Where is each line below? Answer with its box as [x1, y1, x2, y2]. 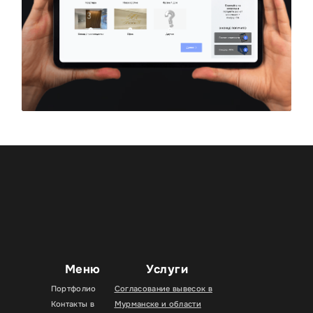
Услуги [146, 262, 189, 277]
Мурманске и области [114, 299, 201, 310]
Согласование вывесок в [114, 284, 212, 294]
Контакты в [50, 299, 95, 310]
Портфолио [50, 284, 96, 294]
